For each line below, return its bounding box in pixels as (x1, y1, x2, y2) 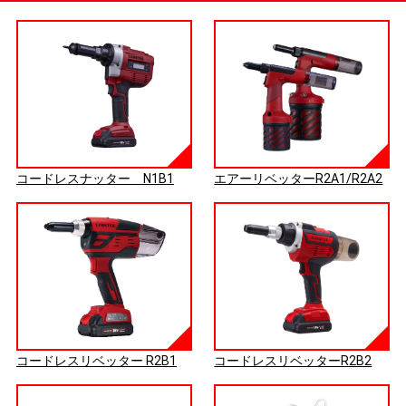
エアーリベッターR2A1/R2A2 (214, 171, 383, 187)
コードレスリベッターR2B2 (214, 353, 372, 369)
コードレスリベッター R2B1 (15, 353, 177, 369)
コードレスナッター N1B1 (15, 171, 174, 187)
